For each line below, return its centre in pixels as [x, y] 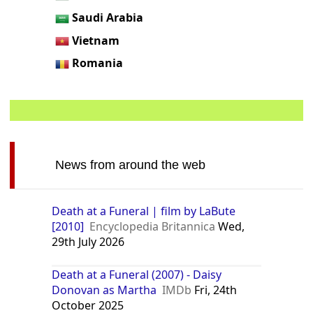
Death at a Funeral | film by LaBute [144, 211]
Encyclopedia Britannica [153, 227]
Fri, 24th [214, 290]
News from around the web [130, 165]
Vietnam [96, 40]
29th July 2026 [88, 242]
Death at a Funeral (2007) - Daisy [137, 275]
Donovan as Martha [104, 290]
